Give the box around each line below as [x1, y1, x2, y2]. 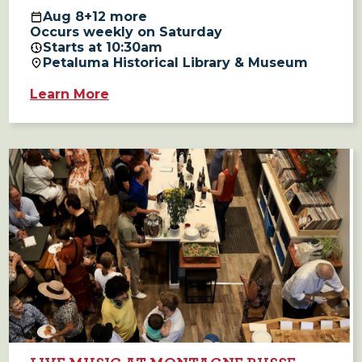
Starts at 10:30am [42, 40, 162, 56]
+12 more [83, 9, 147, 25]
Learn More [29, 86, 109, 103]
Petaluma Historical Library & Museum [42, 55, 308, 71]
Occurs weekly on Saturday [29, 24, 222, 40]
